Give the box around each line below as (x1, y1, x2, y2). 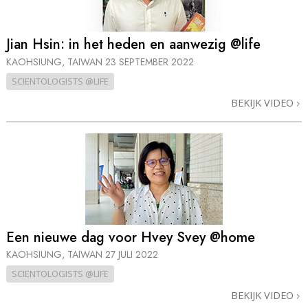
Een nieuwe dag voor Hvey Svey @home (6, 227, 255, 247)
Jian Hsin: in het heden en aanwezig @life (6, 34, 261, 55)
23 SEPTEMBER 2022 (105, 54, 194, 69)
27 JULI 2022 (105, 247, 158, 262)
